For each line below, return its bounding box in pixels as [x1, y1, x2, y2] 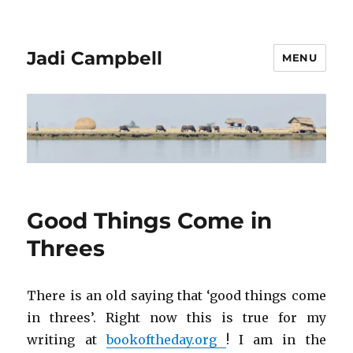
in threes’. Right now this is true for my [27, 310, 326, 326]
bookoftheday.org [106, 332, 226, 348]
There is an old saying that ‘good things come [27, 288, 326, 304]
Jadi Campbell [27, 46, 163, 69]
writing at [27, 332, 106, 348]
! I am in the [225, 332, 326, 348]
